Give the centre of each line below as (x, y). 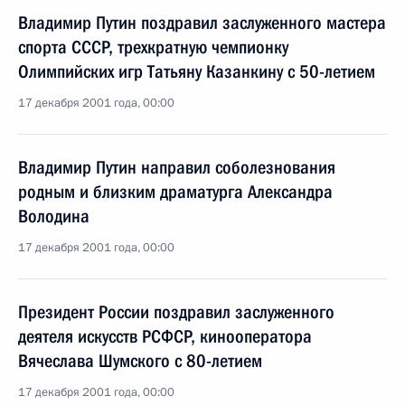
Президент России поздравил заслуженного (176, 312)
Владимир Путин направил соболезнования (177, 167)
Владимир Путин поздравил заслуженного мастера (202, 23)
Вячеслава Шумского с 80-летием (140, 361)
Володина (54, 216)
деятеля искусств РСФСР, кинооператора (165, 336)
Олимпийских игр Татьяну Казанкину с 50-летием (197, 71)
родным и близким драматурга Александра (175, 192)
